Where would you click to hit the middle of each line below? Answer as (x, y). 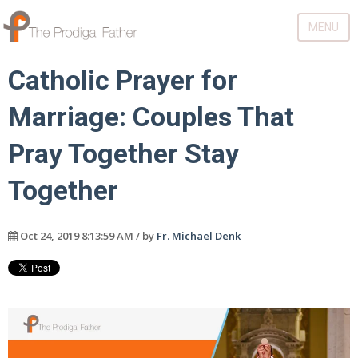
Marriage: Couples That (151, 117)
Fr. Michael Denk (199, 236)
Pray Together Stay (123, 154)
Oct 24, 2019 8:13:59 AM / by (87, 236)
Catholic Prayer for (123, 80)
